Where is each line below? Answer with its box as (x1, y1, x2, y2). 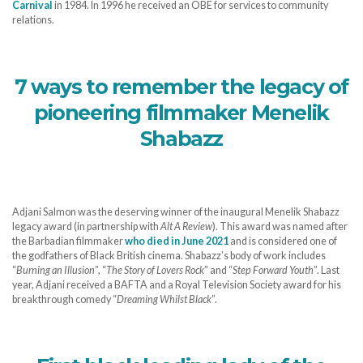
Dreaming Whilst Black (117, 293, 211, 305)
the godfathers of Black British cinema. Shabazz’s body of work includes (12, 249, 326, 262)
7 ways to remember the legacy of (14, 75, 349, 100)
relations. (12, 13, 54, 26)
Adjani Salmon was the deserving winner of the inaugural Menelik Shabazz (12, 205, 340, 218)
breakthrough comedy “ (12, 293, 117, 305)
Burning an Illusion (16, 263, 95, 276)
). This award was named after (212, 220, 348, 233)
